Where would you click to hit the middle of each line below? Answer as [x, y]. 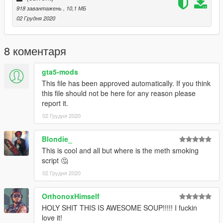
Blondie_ [57, 139]
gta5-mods [60, 72]
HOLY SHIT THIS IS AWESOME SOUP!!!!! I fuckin [119, 208]
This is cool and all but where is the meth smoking [120, 151]
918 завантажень [40, 8]
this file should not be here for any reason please [119, 93]
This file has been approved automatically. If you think [126, 83]
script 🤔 [55, 161]
